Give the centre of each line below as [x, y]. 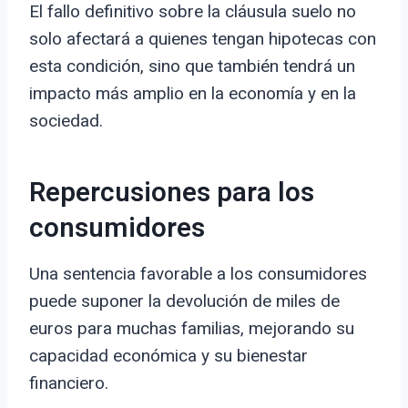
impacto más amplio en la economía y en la [193, 94]
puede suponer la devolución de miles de [184, 301]
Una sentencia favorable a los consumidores [198, 274]
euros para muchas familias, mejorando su [192, 329]
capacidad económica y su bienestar [168, 356]
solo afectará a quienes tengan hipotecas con [203, 39]
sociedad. [66, 121]
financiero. [69, 383]
